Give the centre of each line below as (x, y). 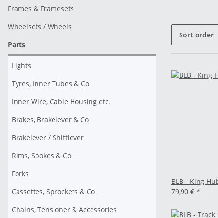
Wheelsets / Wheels (40, 27)
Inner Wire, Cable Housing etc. (61, 101)
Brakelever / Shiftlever (48, 137)
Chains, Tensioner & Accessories (64, 209)
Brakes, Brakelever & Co (50, 119)
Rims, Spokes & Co (41, 155)
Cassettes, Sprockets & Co (53, 191)
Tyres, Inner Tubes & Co (50, 83)
